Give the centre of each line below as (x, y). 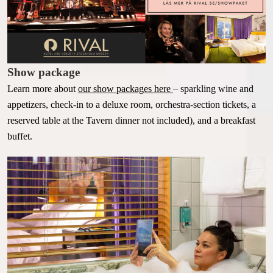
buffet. (20, 136)
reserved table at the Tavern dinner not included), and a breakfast (131, 120)
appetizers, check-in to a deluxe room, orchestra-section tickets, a (132, 104)
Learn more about (43, 88)
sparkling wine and (216, 88)
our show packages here (126, 88)
